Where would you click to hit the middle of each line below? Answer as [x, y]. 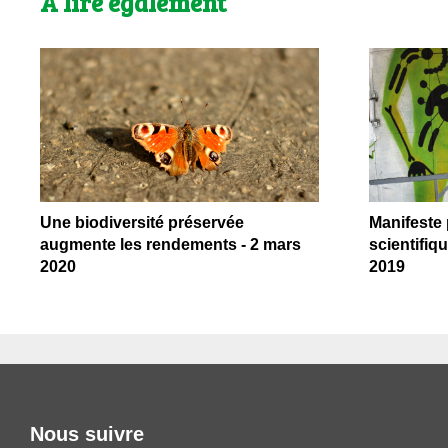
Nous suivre [87, 434]
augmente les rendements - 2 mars [170, 244]
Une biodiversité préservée [142, 222]
